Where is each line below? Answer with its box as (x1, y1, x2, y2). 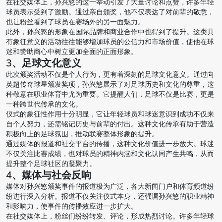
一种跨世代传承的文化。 (6, 100, 82, 110)
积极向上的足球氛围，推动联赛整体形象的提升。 (6, 129, 159, 139)
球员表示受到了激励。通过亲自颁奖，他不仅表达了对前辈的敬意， (6, 7, 214, 17)
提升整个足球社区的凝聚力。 (6, 159, 96, 169)
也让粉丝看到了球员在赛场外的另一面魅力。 (6, 17, 145, 27)
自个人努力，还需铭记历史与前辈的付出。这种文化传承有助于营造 (6, 119, 214, 129)
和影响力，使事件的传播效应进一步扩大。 (6, 202, 138, 212)
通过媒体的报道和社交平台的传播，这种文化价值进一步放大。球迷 (6, 139, 214, 149)
